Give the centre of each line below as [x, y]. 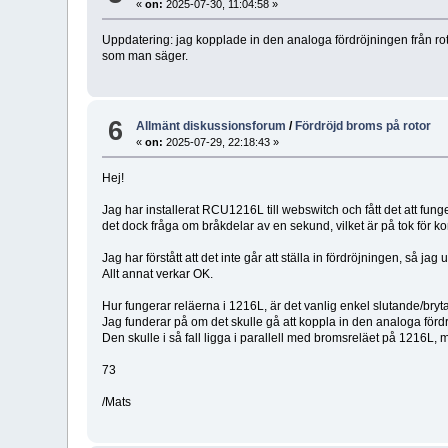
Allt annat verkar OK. [158, 273]
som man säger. [145, 56]
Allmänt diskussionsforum [211, 125]
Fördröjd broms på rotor [363, 125]
